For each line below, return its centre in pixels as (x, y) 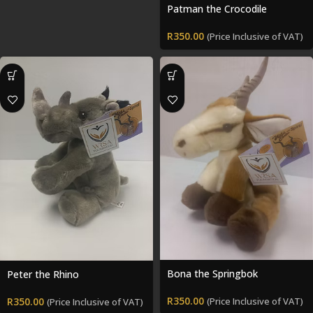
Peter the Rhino (43, 274)
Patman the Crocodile (217, 8)
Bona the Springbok (212, 273)
